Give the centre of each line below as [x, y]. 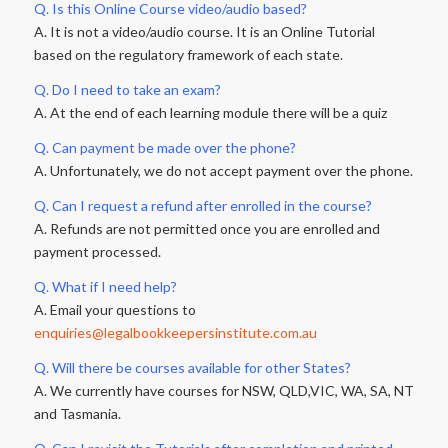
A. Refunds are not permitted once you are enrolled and [206, 229]
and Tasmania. [77, 413]
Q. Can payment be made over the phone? [164, 148]
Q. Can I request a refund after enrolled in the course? [202, 206]
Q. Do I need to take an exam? [127, 90]
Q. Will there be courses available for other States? [192, 367]
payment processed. [97, 252]
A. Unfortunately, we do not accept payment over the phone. [223, 171]
